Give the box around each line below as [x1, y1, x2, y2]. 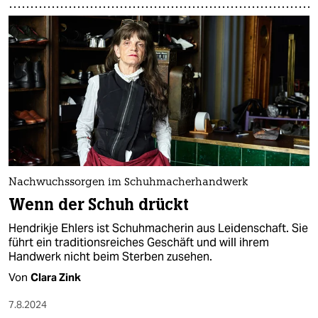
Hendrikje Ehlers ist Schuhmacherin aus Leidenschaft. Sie [9, 221, 308, 236]
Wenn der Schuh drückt [9, 194, 190, 216]
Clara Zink [31, 270, 81, 285]
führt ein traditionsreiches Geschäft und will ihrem [9, 235, 269, 251]
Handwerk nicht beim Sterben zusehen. [9, 249, 212, 265]
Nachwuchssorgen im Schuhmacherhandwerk [9, 177, 248, 189]
